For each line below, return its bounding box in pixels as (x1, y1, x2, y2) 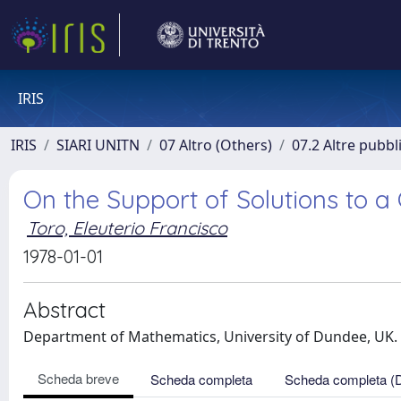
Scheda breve (38, 369, 119, 388)
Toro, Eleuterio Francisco (27, 217, 227, 239)
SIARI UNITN (56, 135, 140, 155)
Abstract (23, 296, 106, 323)
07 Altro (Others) (159, 135, 272, 155)
